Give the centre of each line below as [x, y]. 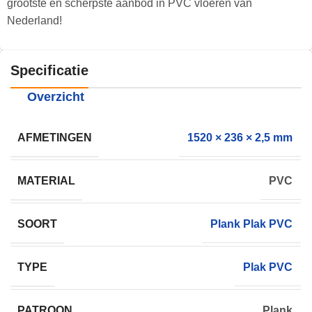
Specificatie [49, 70]
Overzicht [56, 96]
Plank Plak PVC [251, 224]
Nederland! [34, 20]
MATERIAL [46, 180]
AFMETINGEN [55, 137]
